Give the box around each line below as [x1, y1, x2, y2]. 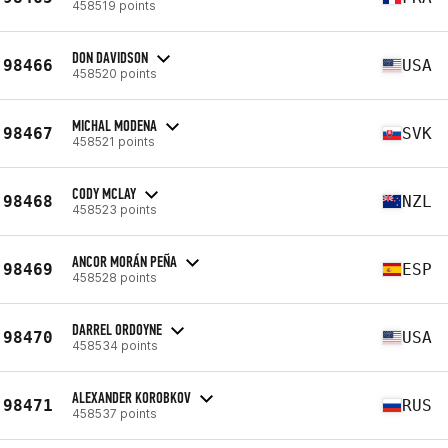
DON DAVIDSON [72, 47, 148, 67]
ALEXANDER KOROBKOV [72, 387, 191, 407]
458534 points [72, 337, 158, 353]
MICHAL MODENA [72, 115, 157, 135]
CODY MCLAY [72, 183, 136, 203]
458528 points [72, 269, 157, 285]
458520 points [72, 65, 157, 81]
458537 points [72, 405, 157, 421]
